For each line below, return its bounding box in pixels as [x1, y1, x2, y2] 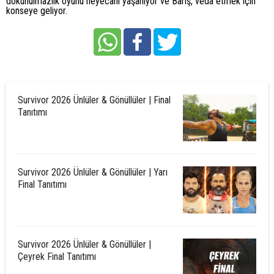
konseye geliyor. [6, 5, 67, 17]
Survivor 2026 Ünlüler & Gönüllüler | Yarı [17, 166, 168, 178]
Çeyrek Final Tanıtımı [17, 251, 96, 262]
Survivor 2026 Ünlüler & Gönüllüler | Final [17, 94, 171, 106]
